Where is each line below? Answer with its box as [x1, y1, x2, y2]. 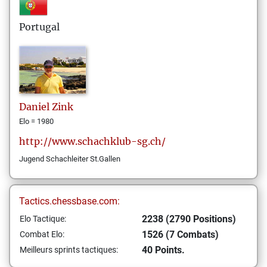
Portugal [19, 21, 60, 33]
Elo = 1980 [19, 117, 54, 126]
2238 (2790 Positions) [142, 213, 236, 225]
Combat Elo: [20, 229, 64, 239]
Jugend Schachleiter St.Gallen [19, 154, 120, 163]
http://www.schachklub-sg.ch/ [19, 135, 166, 147]
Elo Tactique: [20, 214, 66, 223]
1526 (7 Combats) [142, 229, 219, 240]
